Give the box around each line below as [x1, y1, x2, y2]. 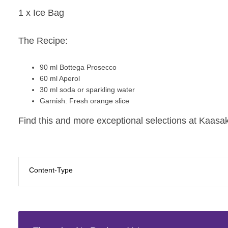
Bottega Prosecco [60, 63, 117, 71]
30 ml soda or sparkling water [40, 85, 137, 94]
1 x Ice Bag [18, 7, 64, 18]
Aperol [59, 74, 80, 82]
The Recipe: [18, 35, 70, 46]
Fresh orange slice [67, 96, 129, 105]
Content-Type [28, 165, 73, 174]
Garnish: [40, 96, 67, 105]
